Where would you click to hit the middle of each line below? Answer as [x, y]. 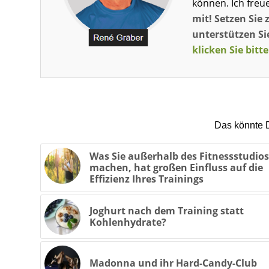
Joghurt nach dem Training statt [167, 211]
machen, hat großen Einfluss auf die [176, 168]
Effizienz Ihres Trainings [147, 179]
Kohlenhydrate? [128, 222]
